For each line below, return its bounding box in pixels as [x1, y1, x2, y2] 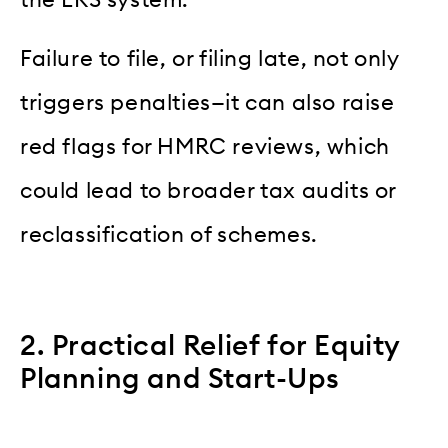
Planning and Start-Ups [20, 364, 340, 393]
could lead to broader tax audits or [20, 179, 397, 202]
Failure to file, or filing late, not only [20, 47, 400, 70]
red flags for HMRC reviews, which [20, 135, 390, 158]
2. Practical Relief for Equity [20, 331, 401, 360]
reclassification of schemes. [20, 223, 318, 246]
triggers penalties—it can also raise [20, 91, 395, 114]
